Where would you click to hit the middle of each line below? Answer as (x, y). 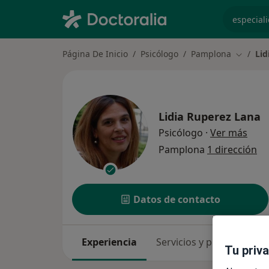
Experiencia (109, 242)
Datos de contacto (177, 200)
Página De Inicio (95, 54)
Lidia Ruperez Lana (210, 116)
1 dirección (232, 149)
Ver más (229, 132)
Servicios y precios (198, 242)
